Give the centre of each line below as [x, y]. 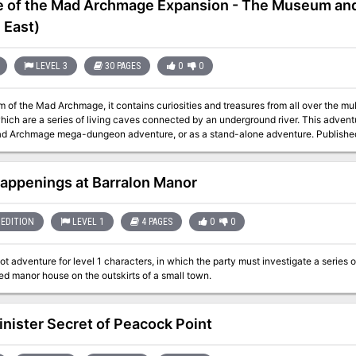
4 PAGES [157, 221]
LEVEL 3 [52, 66]
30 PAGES [123, 66]
